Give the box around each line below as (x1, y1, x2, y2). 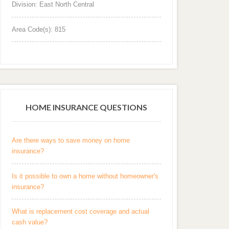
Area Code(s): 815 (12, 25, 66, 33)
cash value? (12, 218, 48, 226)
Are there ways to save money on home (12, 136, 130, 145)
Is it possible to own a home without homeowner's (12, 172, 159, 180)
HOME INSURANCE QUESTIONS (26, 102, 148, 112)
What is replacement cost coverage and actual (12, 208, 150, 216)
